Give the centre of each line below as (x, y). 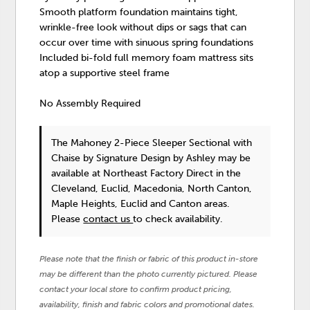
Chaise (67, 158)
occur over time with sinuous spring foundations (147, 42)
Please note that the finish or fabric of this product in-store (149, 258)
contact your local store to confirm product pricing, (136, 289)
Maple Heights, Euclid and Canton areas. (141, 203)
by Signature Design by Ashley (149, 158)
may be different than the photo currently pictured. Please (149, 274)
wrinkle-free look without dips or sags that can (143, 27)
